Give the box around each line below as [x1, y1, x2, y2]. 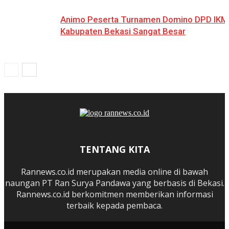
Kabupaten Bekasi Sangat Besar [60, 26, 186, 37]
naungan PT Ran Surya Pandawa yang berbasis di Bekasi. [5, 177, 224, 189]
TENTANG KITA [79, 143, 150, 156]
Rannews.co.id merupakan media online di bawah [21, 166, 208, 178]
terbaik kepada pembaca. [66, 200, 163, 212]
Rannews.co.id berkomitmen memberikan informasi [16, 189, 213, 200]
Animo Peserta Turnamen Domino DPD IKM [60, 14, 228, 25]
